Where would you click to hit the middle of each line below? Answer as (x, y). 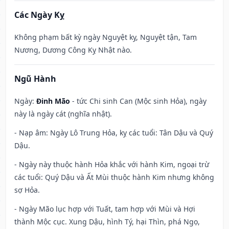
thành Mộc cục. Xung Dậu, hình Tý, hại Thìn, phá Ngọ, (107, 222)
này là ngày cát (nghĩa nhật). (63, 114)
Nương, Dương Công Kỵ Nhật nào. (73, 50)
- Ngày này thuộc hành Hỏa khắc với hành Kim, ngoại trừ (112, 165)
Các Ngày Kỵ (39, 15)
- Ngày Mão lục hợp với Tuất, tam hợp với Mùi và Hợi (105, 209)
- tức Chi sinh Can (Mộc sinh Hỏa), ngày (138, 101)
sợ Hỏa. (27, 190)
